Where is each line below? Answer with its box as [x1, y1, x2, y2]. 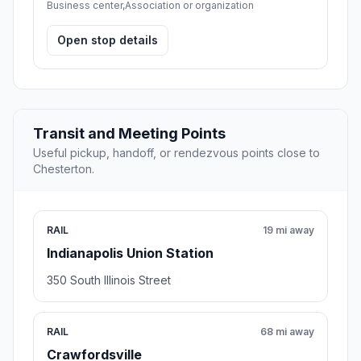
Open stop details [57, 32, 158, 47]
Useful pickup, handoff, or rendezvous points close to [33, 145, 320, 160]
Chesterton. [33, 161, 94, 176]
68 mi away [260, 325, 314, 338]
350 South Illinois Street [47, 272, 171, 287]
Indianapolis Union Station [47, 244, 214, 261]
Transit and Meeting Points [33, 124, 226, 142]
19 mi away [263, 223, 314, 236]
